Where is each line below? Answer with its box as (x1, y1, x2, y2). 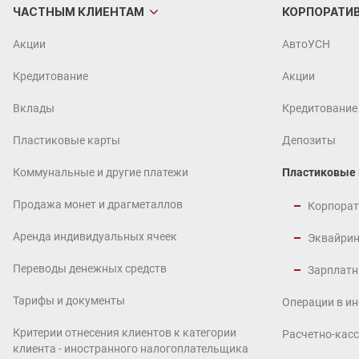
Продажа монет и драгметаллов (13, 198, 183, 211)
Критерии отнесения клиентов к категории (13, 326, 236, 339)
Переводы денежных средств (13, 262, 167, 275)
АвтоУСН (282, 38, 330, 50)
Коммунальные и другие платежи (13, 166, 188, 179)
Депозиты (282, 134, 336, 147)
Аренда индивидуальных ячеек (13, 230, 177, 243)
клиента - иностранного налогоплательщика (13, 342, 248, 355)
